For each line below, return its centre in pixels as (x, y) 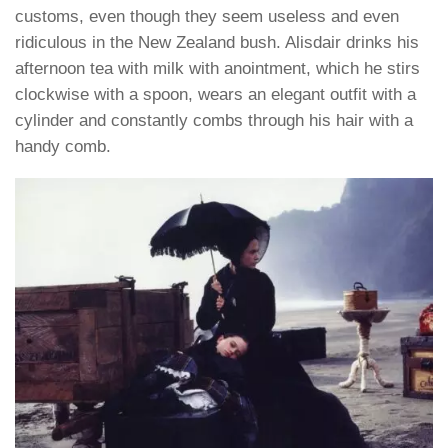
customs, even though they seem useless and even (207, 16)
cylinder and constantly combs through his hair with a (214, 120)
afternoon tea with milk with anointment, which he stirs (217, 68)
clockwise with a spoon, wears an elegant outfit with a (215, 94)
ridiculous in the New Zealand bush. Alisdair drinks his (217, 42)
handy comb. (63, 146)
